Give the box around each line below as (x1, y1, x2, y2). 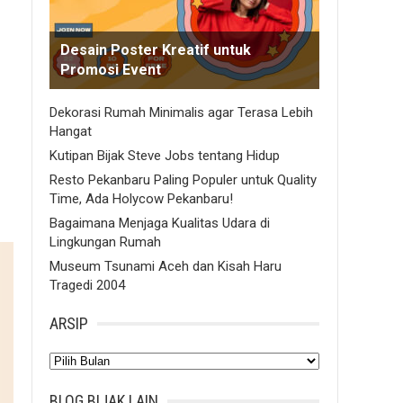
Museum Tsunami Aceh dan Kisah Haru (49, 258, 282, 274)
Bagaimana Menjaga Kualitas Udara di (49, 215, 270, 231)
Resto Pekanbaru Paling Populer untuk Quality (49, 172, 317, 188)
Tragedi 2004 (49, 277, 125, 293)
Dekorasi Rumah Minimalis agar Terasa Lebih (49, 104, 313, 121)
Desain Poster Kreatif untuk (60, 41, 251, 58)
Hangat (49, 123, 92, 139)
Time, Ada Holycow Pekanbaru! (49, 191, 233, 207)
